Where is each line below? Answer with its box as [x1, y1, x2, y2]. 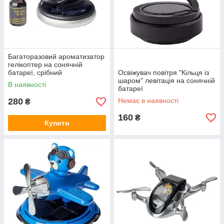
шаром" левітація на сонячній [118, 76, 215, 84]
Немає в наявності [118, 96, 178, 104]
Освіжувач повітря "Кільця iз [118, 68, 209, 76]
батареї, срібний [8, 68, 62, 76]
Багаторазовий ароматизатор [8, 52, 104, 60]
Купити [44, 119, 69, 127]
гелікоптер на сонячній [8, 60, 82, 68]
